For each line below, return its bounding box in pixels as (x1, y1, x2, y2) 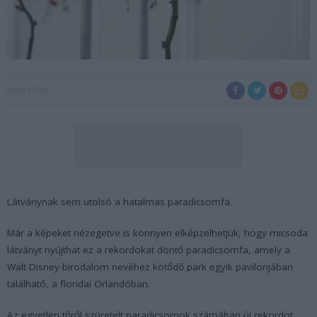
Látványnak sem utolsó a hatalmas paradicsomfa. (7, 195, 232, 209)
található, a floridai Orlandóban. (7, 277, 150, 291)
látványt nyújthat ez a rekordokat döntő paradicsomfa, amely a (7, 243, 290, 257)
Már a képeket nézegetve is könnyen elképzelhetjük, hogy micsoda (7, 226, 308, 240)
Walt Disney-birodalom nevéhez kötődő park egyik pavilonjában (7, 260, 293, 274)
